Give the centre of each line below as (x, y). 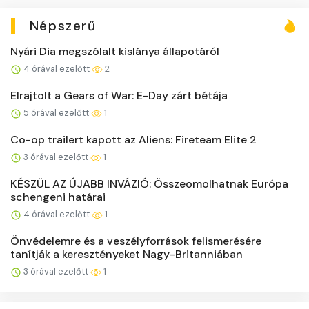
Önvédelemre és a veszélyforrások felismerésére (136, 241)
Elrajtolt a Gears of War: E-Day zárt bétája (119, 95)
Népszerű (63, 26)
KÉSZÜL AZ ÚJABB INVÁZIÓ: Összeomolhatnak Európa (149, 183)
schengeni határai (58, 197)
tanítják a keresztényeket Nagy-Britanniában (127, 254)
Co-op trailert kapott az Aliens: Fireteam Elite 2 (133, 139)
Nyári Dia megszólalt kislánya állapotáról (115, 51)
